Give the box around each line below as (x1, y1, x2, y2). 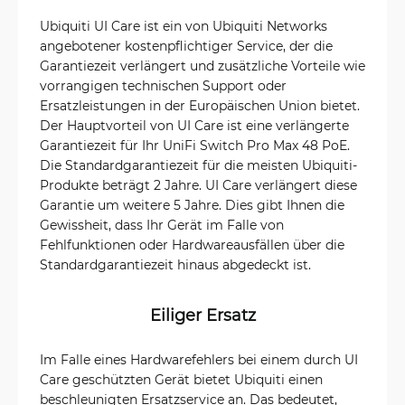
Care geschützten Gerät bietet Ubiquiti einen (40, 371, 323, 388)
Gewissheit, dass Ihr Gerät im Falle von (40, 216, 284, 233)
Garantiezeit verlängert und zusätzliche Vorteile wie (40, 57, 365, 74)
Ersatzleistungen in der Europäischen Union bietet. (40, 97, 360, 114)
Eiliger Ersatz (149, 304, 256, 325)
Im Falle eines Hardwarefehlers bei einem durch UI (40, 351, 358, 368)
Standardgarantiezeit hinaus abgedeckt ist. (40, 256, 311, 273)
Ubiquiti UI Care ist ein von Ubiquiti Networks (40, 17, 327, 34)
